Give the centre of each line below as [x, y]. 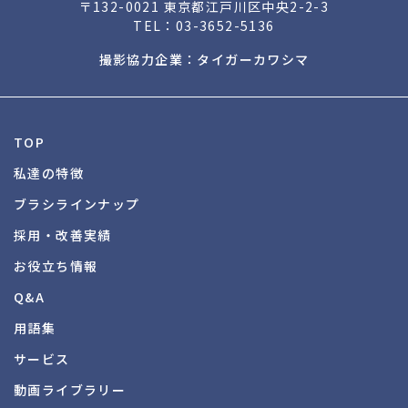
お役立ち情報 [56, 265]
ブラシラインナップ [77, 204]
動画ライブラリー [70, 389]
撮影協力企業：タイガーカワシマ [204, 59]
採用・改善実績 [63, 235]
